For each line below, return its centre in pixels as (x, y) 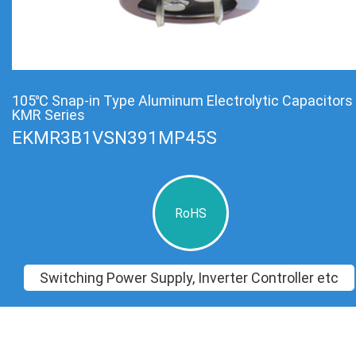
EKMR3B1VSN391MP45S (114, 137)
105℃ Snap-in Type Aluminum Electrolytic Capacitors (182, 101)
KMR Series (48, 115)
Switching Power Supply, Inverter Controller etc (189, 278)
